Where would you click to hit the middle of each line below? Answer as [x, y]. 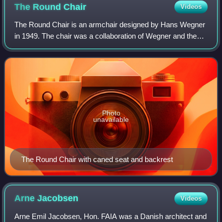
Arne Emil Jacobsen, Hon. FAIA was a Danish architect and [111, 216]
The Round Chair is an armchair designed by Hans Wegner [110, 25]
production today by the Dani [61, 59]
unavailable [111, 120]
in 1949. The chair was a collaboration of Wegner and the [106, 36]
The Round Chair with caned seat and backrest [97, 159]
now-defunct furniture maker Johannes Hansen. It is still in [108, 48]
